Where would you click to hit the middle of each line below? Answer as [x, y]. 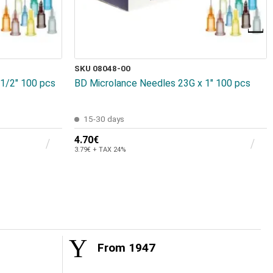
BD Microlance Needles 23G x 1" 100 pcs [162, 83]
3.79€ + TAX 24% [100, 150]
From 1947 [125, 248]
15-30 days [104, 119]
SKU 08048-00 [102, 69]
